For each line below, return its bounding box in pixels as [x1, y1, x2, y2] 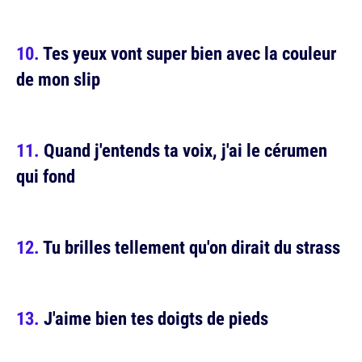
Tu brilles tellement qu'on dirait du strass [43, 234, 340, 259]
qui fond [16, 163, 75, 188]
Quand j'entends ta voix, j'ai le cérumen [44, 137, 327, 162]
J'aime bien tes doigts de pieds [44, 305, 268, 330]
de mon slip [16, 66, 100, 91]
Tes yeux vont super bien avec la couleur [43, 40, 336, 65]
